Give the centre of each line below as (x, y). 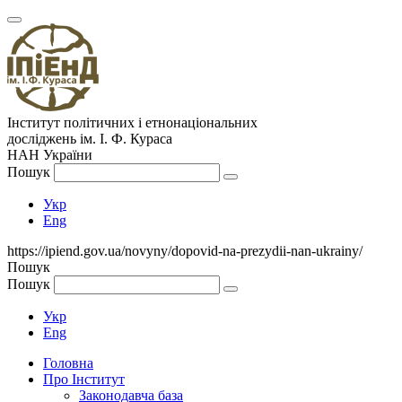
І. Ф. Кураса (134, 139)
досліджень (44, 139)
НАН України (50, 155)
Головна (68, 363)
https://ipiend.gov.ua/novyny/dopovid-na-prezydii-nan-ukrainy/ (185, 251)
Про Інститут (84, 379)
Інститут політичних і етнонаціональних (132, 122)
